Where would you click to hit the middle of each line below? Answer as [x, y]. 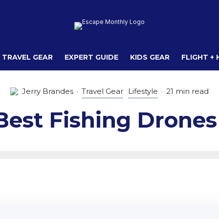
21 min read [187, 91]
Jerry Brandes [48, 91]
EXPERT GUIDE [91, 57]
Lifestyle [143, 91]
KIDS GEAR [150, 57]
